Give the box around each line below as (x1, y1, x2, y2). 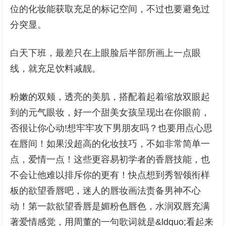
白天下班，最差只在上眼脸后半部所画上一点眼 (10, 48, 201, 58)
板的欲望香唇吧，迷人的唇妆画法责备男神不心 (10, 186, 201, 196)
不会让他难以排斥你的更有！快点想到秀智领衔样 (10, 170, 210, 180)
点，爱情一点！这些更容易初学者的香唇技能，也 (10, 154, 210, 164)
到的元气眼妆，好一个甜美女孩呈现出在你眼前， (10, 107, 210, 118)
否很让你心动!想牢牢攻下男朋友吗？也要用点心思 (10, 123, 213, 133)
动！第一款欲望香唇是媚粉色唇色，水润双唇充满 (10, 201, 210, 211)
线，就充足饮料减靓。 (10, 64, 101, 74)
